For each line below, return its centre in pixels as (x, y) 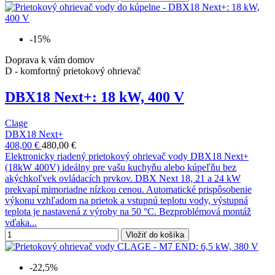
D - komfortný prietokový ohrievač (73, 71)
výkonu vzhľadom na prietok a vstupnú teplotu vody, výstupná (126, 201)
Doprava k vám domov (50, 60)
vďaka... (21, 223)
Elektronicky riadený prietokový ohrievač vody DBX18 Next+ (127, 157)
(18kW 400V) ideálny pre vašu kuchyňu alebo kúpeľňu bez (121, 168)
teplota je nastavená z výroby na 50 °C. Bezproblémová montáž (128, 212)
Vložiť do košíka (155, 235)
